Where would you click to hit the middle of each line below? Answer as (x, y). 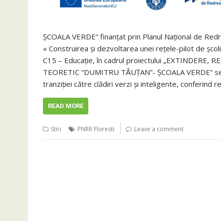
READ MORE (66, 106)
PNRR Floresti (96, 129)
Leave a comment (159, 129)
